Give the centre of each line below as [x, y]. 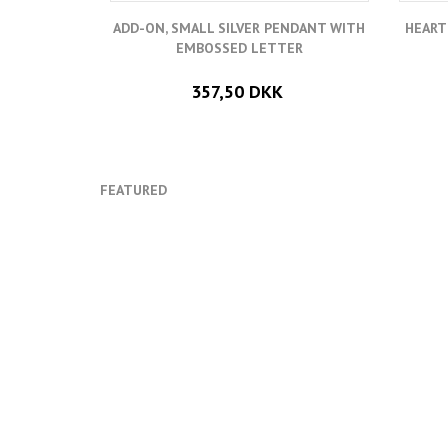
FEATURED [133, 189]
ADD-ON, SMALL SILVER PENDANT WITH [239, 27]
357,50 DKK [236, 91]
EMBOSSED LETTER [239, 47]
